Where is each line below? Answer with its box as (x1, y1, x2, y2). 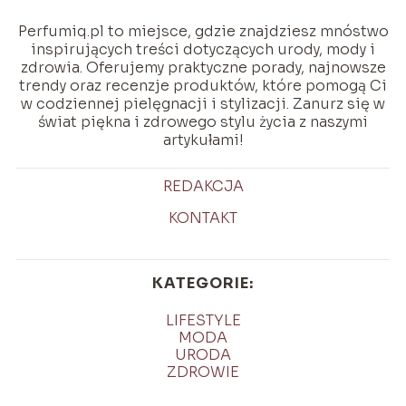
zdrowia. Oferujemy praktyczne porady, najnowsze (20, 58, 386, 78)
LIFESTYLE (165, 311, 241, 331)
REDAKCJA (162, 177, 244, 197)
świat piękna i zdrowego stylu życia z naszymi (38, 112, 368, 132)
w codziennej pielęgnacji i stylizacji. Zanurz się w (21, 94, 385, 114)
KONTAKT (169, 208, 237, 228)
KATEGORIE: (152, 274, 254, 294)
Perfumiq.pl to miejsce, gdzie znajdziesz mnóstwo (17, 22, 389, 42)
